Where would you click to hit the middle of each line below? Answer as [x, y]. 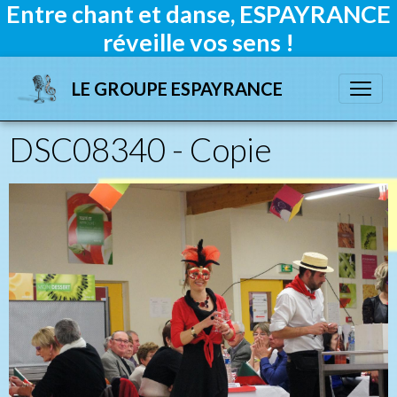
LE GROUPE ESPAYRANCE [178, 89]
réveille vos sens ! [198, 42]
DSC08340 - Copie [140, 150]
